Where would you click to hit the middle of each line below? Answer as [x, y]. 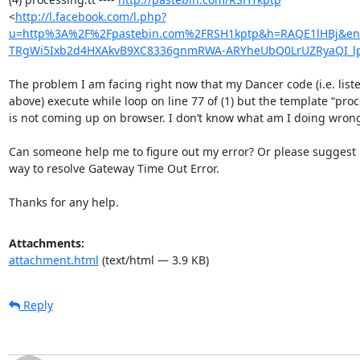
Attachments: [46, 243]
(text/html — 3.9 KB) [153, 260]
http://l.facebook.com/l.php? [90, 16]
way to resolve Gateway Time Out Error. [114, 168]
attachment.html [53, 260]
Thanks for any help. [63, 202]
